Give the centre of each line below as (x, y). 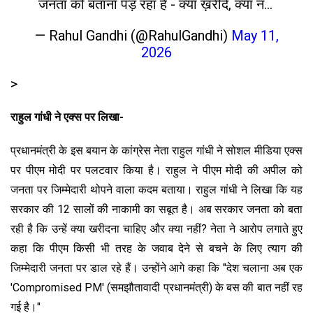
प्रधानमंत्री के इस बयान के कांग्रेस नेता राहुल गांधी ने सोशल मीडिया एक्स (156, 150)
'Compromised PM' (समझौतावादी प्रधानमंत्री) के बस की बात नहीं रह (156, 287)
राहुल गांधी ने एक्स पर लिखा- (67, 117)
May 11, (255, 35)
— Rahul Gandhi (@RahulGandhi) (133, 35)
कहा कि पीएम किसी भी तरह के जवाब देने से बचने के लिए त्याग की (156, 248)
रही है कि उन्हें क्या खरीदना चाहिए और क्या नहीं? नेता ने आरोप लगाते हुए (156, 228)
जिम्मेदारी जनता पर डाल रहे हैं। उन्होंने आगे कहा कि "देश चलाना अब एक (156, 268)
